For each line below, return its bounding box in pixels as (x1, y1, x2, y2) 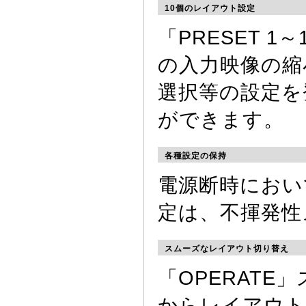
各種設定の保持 (165, 151, 227, 161)
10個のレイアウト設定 (165, 3, 255, 13)
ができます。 (158, 108, 284, 130)
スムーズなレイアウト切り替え (165, 244, 289, 253)
